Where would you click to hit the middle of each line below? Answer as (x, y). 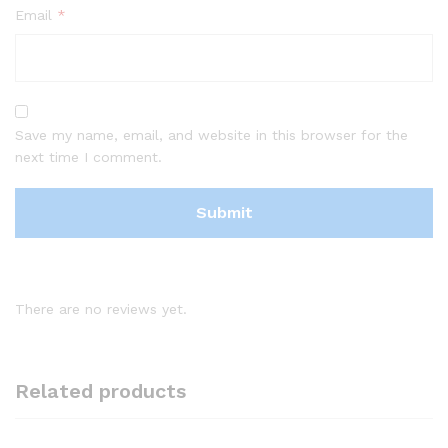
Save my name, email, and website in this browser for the (211, 134)
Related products (100, 390)
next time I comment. (88, 156)
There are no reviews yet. (101, 308)
